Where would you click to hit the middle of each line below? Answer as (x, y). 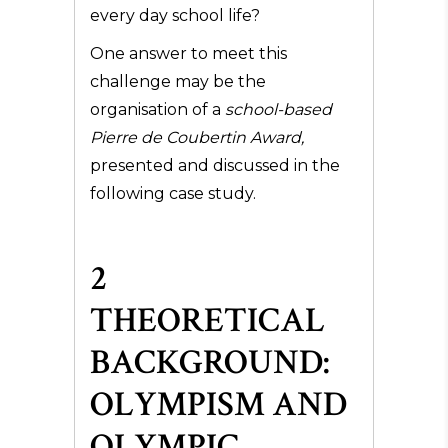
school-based (278, 109)
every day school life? (175, 15)
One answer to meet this (188, 53)
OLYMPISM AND (218, 404)
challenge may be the (178, 81)
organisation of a (157, 109)
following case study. (173, 193)
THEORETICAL (207, 320)
